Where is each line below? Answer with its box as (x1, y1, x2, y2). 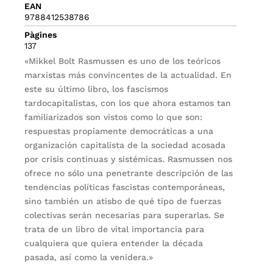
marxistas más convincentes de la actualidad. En (24, 69, 232, 80)
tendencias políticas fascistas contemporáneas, (24, 182, 225, 192)
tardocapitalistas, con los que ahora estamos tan (24, 97, 232, 108)
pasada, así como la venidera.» (24, 252, 154, 262)
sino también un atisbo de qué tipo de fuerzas (24, 196, 222, 206)
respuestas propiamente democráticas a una (24, 126, 214, 136)
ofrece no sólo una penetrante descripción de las (24, 168, 233, 178)
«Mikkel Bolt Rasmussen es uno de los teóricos (24, 55, 221, 66)
